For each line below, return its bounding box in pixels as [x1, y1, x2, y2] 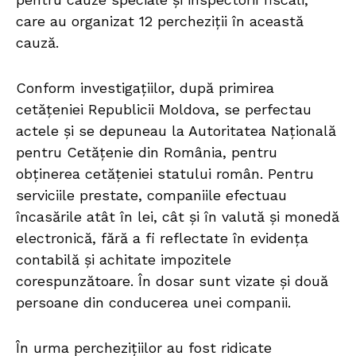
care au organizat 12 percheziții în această [16, 13, 304, 30]
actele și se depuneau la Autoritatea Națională [16, 122, 336, 140]
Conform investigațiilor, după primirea [16, 79, 274, 97]
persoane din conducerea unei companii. [16, 294, 291, 311]
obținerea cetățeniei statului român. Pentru [16, 165, 314, 183]
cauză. [16, 34, 68, 52]
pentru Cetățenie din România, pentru [16, 144, 277, 161]
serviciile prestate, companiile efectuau [16, 187, 287, 204]
